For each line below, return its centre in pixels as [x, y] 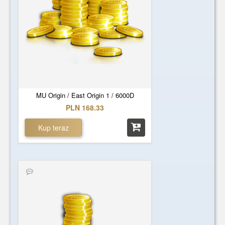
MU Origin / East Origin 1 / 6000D [85, 95]
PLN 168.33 [85, 107]
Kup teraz [53, 128]
